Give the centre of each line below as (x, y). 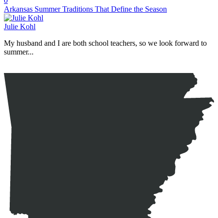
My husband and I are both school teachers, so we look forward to (105, 43)
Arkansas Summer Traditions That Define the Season (85, 9)
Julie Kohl (20, 26)
